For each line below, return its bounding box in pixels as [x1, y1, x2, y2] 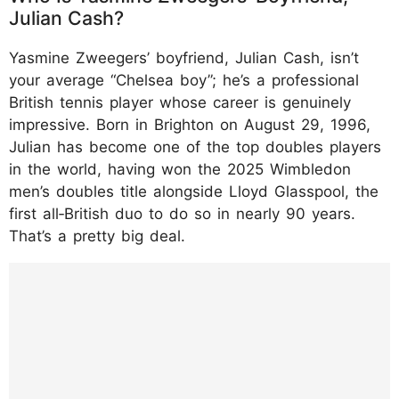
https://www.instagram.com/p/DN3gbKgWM [9, 264, 386, 287]
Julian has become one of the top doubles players [9, 137, 381, 156]
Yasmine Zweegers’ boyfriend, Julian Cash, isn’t [9, 48, 359, 67]
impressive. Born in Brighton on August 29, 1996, [9, 115, 370, 134]
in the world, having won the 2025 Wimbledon [9, 159, 351, 178]
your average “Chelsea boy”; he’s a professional [9, 70, 359, 89]
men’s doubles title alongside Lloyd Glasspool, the [9, 182, 379, 200]
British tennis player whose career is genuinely [9, 93, 351, 111]
